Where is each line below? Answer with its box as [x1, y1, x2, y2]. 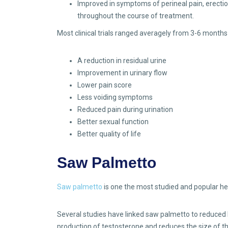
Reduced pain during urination [77, 105, 173, 114]
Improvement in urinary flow [77, 69, 167, 77]
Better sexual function [77, 118, 149, 126]
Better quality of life [77, 130, 141, 138]
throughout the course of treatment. [77, 12, 194, 20]
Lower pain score [77, 81, 132, 90]
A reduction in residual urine [77, 56, 166, 65]
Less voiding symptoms [77, 93, 153, 102]
